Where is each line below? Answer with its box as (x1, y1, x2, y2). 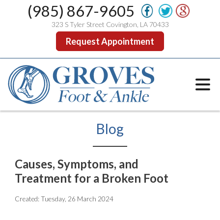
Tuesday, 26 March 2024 (41, 195, 113, 203)
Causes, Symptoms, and (15, 157, 138, 171)
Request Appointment (66, 36, 154, 47)
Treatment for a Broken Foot (15, 171, 168, 186)
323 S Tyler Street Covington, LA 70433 (51, 20, 169, 28)
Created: (15, 195, 41, 203)
